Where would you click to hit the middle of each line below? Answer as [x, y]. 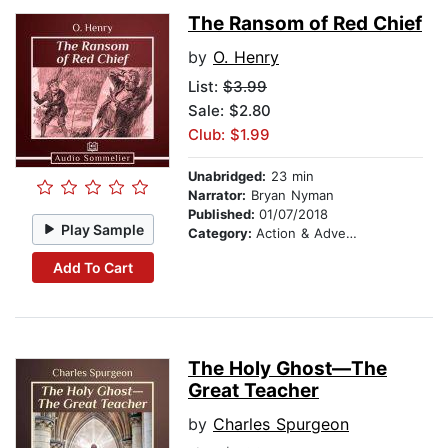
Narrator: [217, 195]
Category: [222, 233]
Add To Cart [92, 267]
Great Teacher [253, 391]
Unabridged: [227, 176]
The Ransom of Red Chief [305, 24]
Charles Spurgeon [281, 424]
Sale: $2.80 [229, 111]
